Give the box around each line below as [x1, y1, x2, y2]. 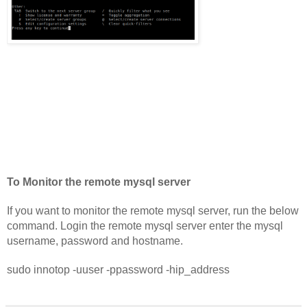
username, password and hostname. [7, 235, 183, 247]
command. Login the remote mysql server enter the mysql [7, 220, 283, 232]
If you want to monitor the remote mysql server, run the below [7, 205, 299, 217]
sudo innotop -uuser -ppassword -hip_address [7, 264, 230, 276]
